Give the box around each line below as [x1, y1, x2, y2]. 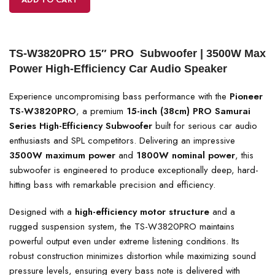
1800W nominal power [136, 149, 235, 162]
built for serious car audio [152, 119, 257, 133]
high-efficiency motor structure [75, 205, 209, 219]
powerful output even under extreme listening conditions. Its [9, 234, 239, 248]
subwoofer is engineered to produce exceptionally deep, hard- [9, 163, 258, 177]
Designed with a [9, 205, 75, 219]
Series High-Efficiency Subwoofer [9, 119, 152, 133]
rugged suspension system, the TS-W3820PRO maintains [9, 220, 234, 233]
